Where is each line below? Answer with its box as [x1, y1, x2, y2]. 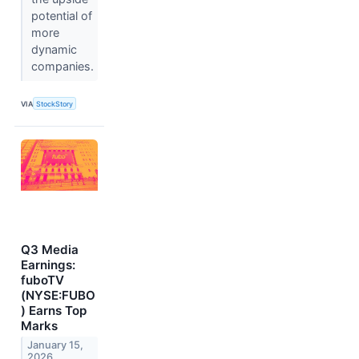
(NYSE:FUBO [21, 288, 95, 304]
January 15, [27, 339, 84, 352]
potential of [30, 9, 92, 23]
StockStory [36, 99, 74, 108]
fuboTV [21, 272, 64, 288]
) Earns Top [21, 303, 87, 319]
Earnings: [21, 257, 75, 273]
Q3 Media [21, 242, 79, 258]
